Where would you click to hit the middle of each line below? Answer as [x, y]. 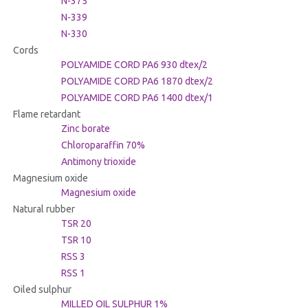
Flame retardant [46, 114]
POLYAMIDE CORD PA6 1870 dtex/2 [137, 81]
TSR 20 [76, 224]
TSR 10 [76, 240]
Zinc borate [85, 129]
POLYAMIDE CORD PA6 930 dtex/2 [134, 65]
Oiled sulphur [42, 290]
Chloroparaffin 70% [103, 145]
